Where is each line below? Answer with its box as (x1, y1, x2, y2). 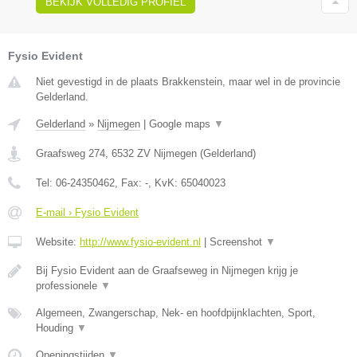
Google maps (149, 117, 214, 130)
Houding (36, 321, 76, 334)
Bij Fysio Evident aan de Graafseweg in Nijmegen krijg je (36, 264, 298, 277)
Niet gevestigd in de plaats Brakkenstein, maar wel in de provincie (36, 75, 340, 88)
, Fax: (115, 176, 145, 189)
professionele (36, 279, 100, 292)
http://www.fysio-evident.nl (80, 235, 201, 248)
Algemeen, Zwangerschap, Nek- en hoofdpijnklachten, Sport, (36, 306, 316, 319)
